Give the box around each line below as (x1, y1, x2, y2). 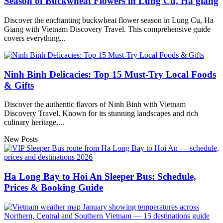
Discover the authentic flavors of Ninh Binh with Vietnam (4, 100, 186, 109)
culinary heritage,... (4, 118, 64, 127)
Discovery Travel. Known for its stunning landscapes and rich (4, 109, 198, 118)
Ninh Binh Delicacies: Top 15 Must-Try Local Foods (4, 69, 216, 80)
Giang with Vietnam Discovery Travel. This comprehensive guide (4, 24, 211, 33)
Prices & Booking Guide (4, 182, 103, 193)
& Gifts (4, 80, 34, 91)
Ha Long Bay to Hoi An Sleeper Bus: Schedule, (4, 171, 196, 182)
